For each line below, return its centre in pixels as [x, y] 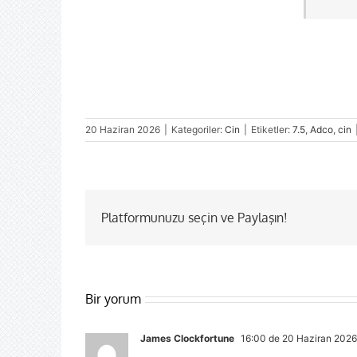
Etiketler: [272, 130]
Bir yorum [113, 299]
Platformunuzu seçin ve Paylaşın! [194, 218]
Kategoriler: [198, 130]
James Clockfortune [187, 339]
